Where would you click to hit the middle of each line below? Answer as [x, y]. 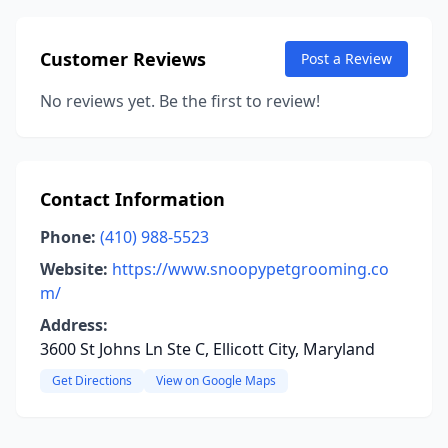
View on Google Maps [216, 380]
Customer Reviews [123, 59]
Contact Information [132, 199]
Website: [74, 269]
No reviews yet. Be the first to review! [180, 101]
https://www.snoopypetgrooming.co [250, 269]
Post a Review [346, 58]
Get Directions [92, 380]
